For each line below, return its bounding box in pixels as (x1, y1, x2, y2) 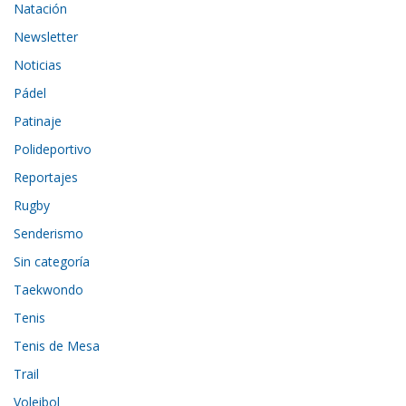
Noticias (14, 55, 63, 73)
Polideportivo (14, 140, 92, 158)
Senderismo (14, 224, 84, 242)
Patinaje (14, 111, 63, 130)
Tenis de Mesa (14, 336, 101, 354)
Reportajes (14, 168, 79, 186)
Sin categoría (14, 252, 91, 270)
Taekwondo (14, 280, 84, 298)
